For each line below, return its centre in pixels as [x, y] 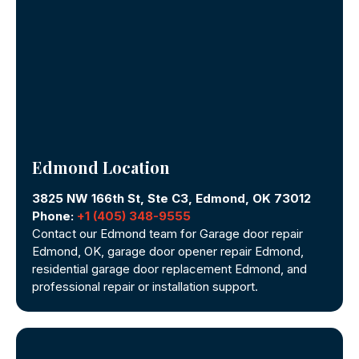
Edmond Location [101, 167]
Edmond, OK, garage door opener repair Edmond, [168, 251]
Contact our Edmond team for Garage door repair [167, 233]
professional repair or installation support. [145, 286]
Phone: [54, 216]
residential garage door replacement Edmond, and [169, 268]
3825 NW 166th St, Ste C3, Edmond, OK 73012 [171, 198]
